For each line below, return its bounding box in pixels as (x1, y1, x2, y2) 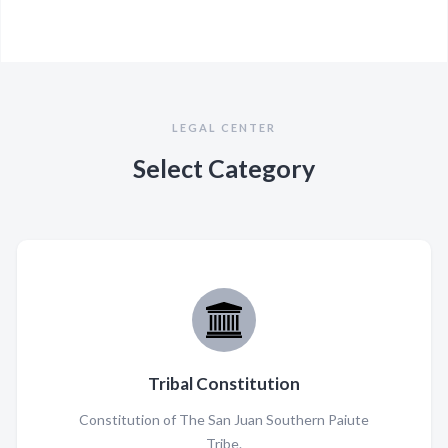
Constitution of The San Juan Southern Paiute (79, 411, 369, 428)
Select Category (133, 153, 315, 183)
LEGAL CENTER (172, 121, 276, 134)
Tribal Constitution (148, 373, 300, 394)
